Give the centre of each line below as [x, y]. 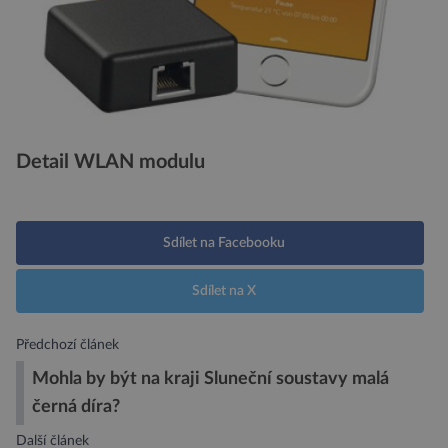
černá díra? [76, 406]
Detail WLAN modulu [110, 161]
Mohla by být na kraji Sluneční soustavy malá [210, 378]
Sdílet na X [224, 290]
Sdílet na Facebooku [224, 242]
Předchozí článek [67, 344]
